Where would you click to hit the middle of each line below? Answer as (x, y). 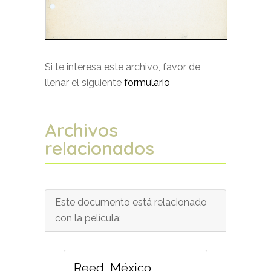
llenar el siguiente (84, 82)
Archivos (81, 130)
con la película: (88, 218)
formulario (147, 82)
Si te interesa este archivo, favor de (122, 67)
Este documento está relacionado (131, 202)
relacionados (100, 148)
